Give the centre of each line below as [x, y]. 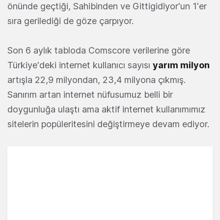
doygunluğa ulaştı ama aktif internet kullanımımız [106, 110]
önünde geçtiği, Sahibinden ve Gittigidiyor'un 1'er [107, 6]
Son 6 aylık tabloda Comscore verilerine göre [99, 51]
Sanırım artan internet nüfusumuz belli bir [90, 95]
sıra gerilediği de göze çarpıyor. [70, 21]
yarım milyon [181, 65]
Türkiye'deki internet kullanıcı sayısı [80, 65]
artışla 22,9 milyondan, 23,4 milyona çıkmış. [96, 80]
